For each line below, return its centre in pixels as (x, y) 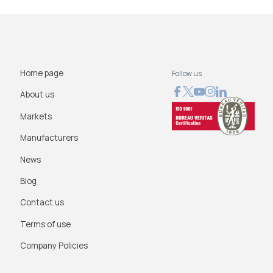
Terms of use (45, 224)
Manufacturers (49, 138)
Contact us (42, 203)
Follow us (186, 73)
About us (37, 95)
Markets (36, 116)
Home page (41, 73)
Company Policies (54, 246)
